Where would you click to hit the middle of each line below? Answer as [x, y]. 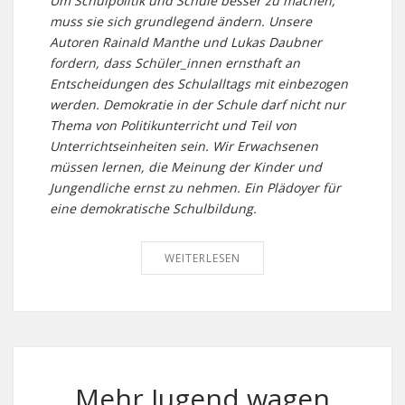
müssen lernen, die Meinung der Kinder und [186, 167]
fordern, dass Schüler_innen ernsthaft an [175, 63]
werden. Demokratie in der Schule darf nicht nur [198, 104]
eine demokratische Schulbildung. [153, 208]
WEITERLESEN [202, 258]
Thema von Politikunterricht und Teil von [173, 125]
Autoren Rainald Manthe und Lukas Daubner [186, 42]
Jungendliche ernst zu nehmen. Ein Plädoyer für [195, 188]
